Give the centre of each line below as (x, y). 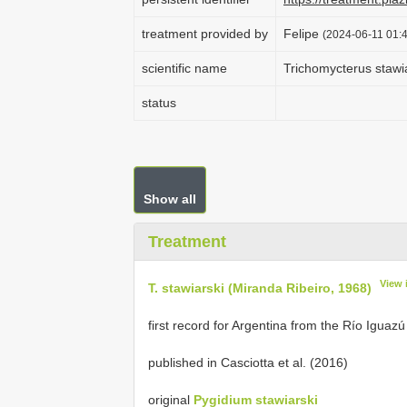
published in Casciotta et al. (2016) (248, 362)
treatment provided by (205, 34)
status (159, 103)
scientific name (184, 68)
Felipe (303, 34)
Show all (170, 199)
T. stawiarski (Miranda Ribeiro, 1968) (260, 288)
